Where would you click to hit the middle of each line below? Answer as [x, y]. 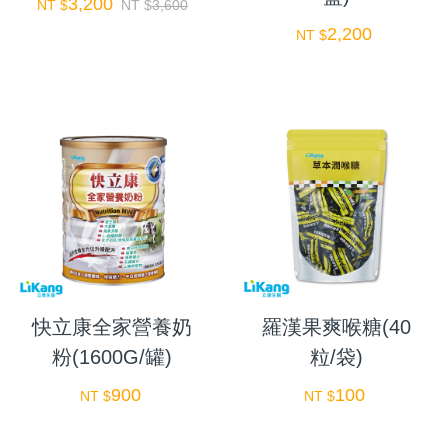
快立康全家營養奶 [112, 327]
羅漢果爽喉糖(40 [336, 327]
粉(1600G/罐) [112, 357]
